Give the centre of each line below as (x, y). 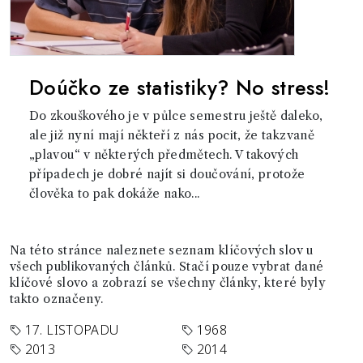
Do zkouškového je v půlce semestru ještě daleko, (176, 116)
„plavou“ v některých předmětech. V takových (164, 155)
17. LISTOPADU (72, 330)
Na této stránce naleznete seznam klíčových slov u (162, 250)
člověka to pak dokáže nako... (115, 194)
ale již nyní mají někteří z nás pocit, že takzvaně (172, 135)
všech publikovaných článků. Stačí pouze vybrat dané (167, 267)
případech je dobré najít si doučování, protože (167, 174)
